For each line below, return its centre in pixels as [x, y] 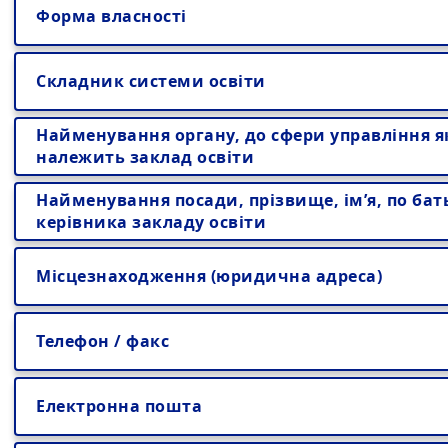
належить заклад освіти [145, 157]
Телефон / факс [102, 341]
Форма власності [111, 16]
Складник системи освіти [151, 81]
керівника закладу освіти [151, 222]
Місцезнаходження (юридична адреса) [209, 276]
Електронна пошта [119, 406]
